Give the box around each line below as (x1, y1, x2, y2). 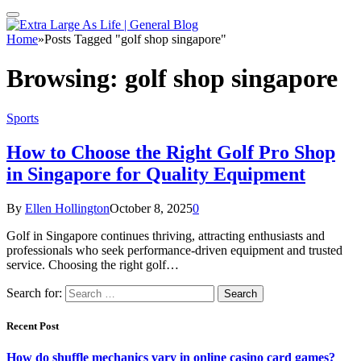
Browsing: (6, 64, 125, 93)
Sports (6, 110, 39, 125)
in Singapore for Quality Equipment (6, 163, 305, 185)
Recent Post (6, 319, 59, 332)
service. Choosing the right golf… (6, 257, 179, 272)
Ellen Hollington (25, 201, 110, 215)
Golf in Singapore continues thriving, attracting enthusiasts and (6, 228, 325, 243)
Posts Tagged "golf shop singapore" (44, 32, 226, 46)
